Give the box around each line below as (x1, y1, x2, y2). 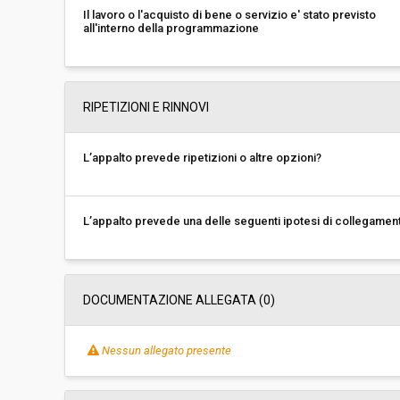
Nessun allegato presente (102, 344, 231, 357)
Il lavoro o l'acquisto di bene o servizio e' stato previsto (83, 8, 376, 21)
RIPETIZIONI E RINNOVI (83, 100, 209, 114)
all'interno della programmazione (83, 21, 259, 35)
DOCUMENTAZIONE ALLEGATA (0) (83, 293, 275, 307)
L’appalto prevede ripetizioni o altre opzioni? (83, 151, 321, 164)
